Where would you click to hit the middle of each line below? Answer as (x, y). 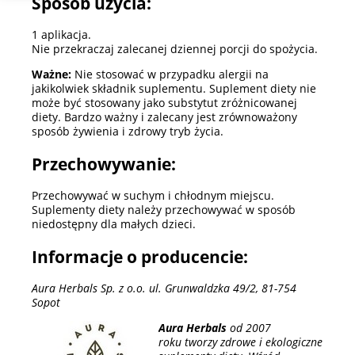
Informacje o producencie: (140, 256)
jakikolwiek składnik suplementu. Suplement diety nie (174, 89)
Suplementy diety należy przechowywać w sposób (164, 210)
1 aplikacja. (61, 35)
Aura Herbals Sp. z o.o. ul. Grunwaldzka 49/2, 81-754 (164, 288)
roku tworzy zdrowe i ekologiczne (240, 342)
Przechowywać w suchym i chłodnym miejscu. (153, 196)
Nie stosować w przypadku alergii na (170, 74)
